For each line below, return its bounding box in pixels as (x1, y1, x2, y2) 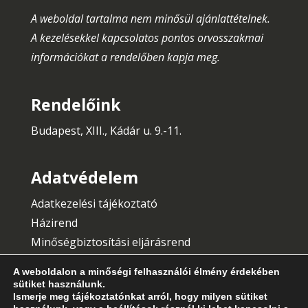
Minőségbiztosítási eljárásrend (30, 234, 190, 250)
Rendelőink (30, 93, 121, 115)
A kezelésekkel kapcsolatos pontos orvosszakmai (30, 30, 263, 46)
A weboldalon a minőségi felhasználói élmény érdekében (13, 266, 280, 277)
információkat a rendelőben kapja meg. (30, 49, 220, 65)
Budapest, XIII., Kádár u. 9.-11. (30, 122, 181, 138)
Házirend (30, 214, 78, 230)
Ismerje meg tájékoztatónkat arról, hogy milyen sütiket (13, 291, 267, 302)
